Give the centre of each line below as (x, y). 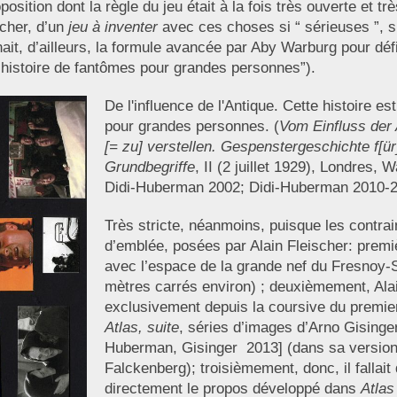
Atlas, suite (141, 327)
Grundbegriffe (149, 167)
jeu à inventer (113, 27)
